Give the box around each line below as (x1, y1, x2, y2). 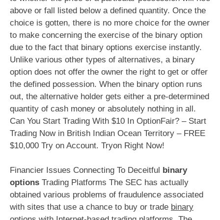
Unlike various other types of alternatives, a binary (10, 55, 195, 64)
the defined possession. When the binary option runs (10, 79, 202, 89)
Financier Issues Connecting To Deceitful (10, 165, 163, 175)
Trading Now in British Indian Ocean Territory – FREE (10, 128, 205, 138)
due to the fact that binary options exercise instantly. (10, 42, 202, 52)
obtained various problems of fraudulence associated (10, 190, 203, 200)
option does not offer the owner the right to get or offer (10, 67, 208, 77)
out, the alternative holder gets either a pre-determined (10, 91, 209, 101)
